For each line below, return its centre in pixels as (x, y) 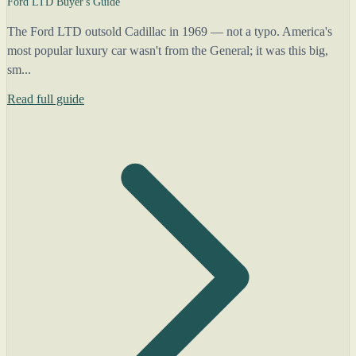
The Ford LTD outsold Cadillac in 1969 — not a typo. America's (170, 31)
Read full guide (46, 99)
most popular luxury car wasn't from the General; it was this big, (168, 50)
